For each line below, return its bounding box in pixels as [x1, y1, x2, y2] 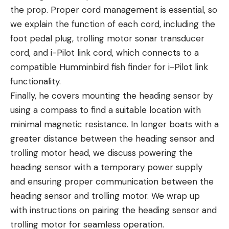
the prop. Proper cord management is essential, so [10, 4, 217, 15]
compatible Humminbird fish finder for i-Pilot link [10, 61, 208, 73]
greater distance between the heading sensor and [10, 132, 214, 144]
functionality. [10, 75, 61, 87]
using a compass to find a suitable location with [10, 104, 201, 116]
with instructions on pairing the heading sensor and [10, 204, 217, 216]
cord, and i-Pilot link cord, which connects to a [10, 47, 199, 58]
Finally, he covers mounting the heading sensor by [10, 89, 213, 101]
